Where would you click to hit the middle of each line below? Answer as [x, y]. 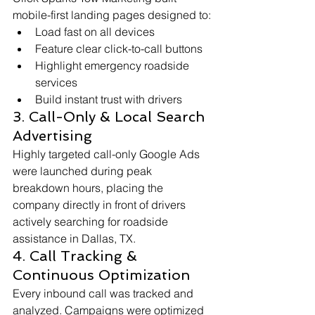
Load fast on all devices [95, 32]
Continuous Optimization [101, 275]
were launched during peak [84, 171]
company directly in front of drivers [101, 205]
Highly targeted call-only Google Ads [108, 154]
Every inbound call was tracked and [104, 294]
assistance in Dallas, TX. [74, 239]
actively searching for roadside [92, 222]
